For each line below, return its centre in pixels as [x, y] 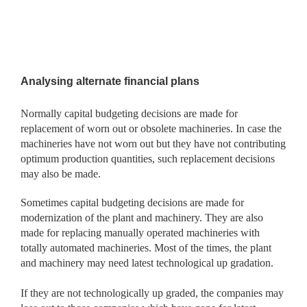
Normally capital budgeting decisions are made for [129, 113]
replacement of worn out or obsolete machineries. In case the [151, 128]
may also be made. [61, 173]
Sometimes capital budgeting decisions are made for [132, 202]
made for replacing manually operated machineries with [140, 232]
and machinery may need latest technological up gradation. [147, 262]
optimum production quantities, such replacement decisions [148, 158]
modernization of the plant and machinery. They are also [142, 217]
